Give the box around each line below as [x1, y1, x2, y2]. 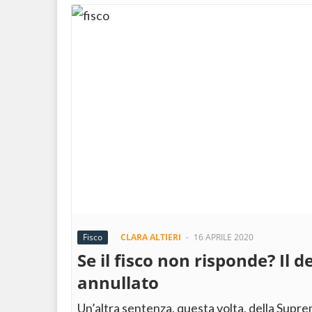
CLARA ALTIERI [120, 231, 181, 243]
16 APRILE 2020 [194, 231, 253, 243]
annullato [77, 271, 159, 294]
